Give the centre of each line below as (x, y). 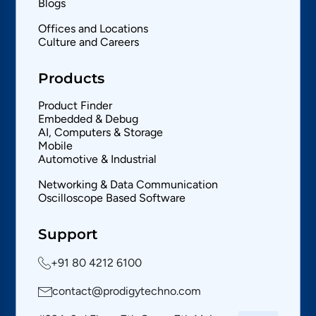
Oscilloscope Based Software (112, 198)
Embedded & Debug (89, 119)
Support (68, 235)
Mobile (56, 146)
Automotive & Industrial (98, 159)
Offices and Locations (93, 29)
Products (72, 79)
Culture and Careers (89, 42)
